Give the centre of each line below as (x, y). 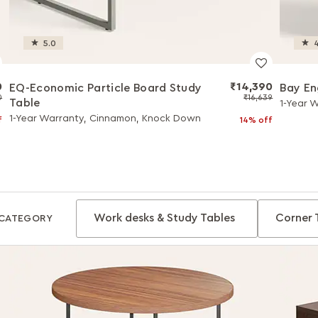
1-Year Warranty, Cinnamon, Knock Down (105, 119)
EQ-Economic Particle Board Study (106, 88)
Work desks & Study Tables (164, 218)
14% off (257, 120)
